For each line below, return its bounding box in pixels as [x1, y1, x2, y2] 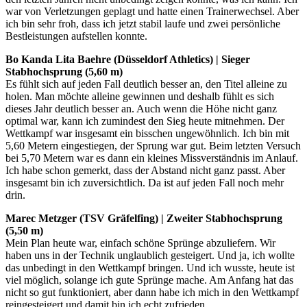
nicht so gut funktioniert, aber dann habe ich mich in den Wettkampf [5, 286, 299, 298]
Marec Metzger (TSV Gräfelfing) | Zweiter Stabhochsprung [5, 212, 282, 224]
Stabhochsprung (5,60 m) [5, 65, 123, 77]
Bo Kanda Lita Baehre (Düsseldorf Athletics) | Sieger [5, 53, 250, 65]
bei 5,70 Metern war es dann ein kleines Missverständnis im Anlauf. [5, 151, 298, 164]
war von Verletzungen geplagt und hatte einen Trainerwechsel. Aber [5, 5, 299, 17]
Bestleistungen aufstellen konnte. [5, 29, 147, 42]
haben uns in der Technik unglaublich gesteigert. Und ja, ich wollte [5, 249, 295, 261]
